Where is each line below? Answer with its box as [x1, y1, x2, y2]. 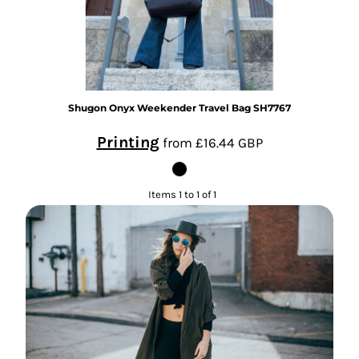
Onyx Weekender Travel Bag [109, 101, 251, 114]
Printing [96, 132, 159, 151]
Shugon [68, 101, 107, 114]
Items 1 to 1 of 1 [148, 188, 217, 201]
